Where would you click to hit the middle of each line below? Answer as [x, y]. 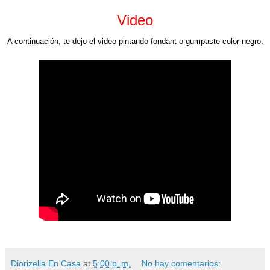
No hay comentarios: [181, 263]
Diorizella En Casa [46, 263]
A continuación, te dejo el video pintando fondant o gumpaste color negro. [135, 41]
